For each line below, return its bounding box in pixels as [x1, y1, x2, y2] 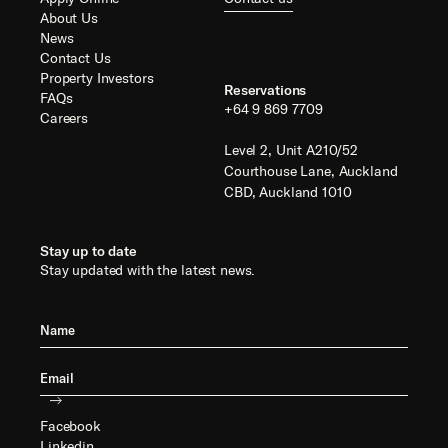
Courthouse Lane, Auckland [224, 161, 398, 180]
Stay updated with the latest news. [40, 260, 256, 279]
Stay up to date [40, 241, 137, 260]
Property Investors [40, 68, 154, 87]
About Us [40, 8, 98, 27]
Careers [40, 108, 89, 127]
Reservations [224, 80, 307, 99]
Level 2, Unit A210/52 [224, 140, 359, 159]
